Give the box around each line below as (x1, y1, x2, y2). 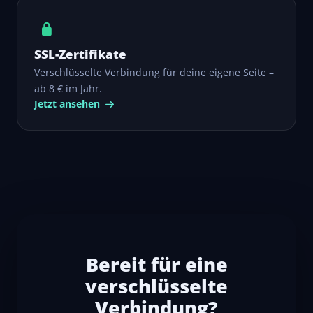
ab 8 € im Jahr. (34, 81, 102, 95)
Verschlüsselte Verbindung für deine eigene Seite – (34, 65, 274, 79)
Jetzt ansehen (34, 96, 103, 110)
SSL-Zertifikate (34, 45, 126, 62)
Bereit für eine (85, 251, 228, 277)
